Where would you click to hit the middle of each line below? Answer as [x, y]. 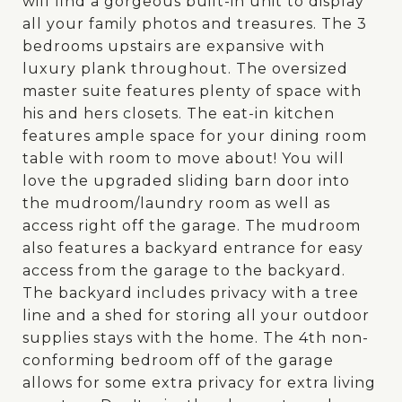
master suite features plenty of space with [192, 91]
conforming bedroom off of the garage [178, 360]
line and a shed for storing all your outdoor [196, 315]
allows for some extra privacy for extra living [199, 383]
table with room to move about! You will [184, 158]
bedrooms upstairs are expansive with [174, 46]
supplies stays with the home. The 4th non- [196, 338]
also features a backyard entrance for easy [193, 248]
